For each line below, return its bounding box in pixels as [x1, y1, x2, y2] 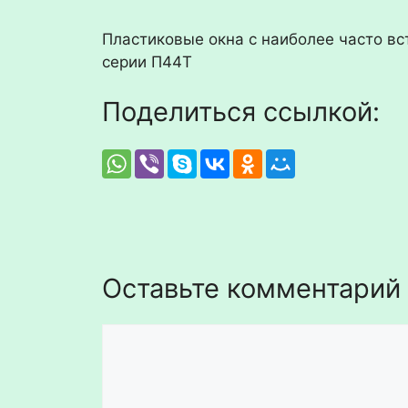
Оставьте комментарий [102, 272, 401, 304]
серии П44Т [102, 52, 192, 71]
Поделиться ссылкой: [102, 96, 380, 127]
